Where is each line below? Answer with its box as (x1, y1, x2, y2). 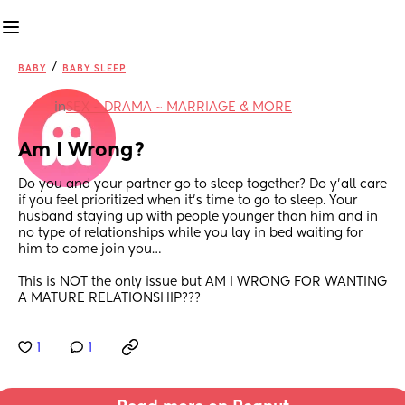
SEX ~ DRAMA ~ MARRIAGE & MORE (66, 101, 292, 114)
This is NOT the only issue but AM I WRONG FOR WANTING (18, 276, 387, 289)
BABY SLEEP (62, 64, 126, 73)
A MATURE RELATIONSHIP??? (18, 292, 201, 306)
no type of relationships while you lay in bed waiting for (18, 227, 363, 240)
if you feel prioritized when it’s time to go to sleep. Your (18, 194, 357, 208)
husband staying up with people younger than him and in (18, 211, 378, 224)
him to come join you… (18, 243, 161, 257)
